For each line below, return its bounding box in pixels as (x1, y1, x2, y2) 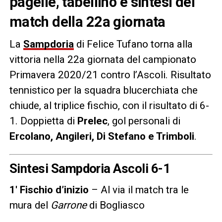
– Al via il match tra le (88, 183, 189, 196)
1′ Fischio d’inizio (9, 183, 89, 196)
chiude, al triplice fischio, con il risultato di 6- (9, 99, 209, 111)
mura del (9, 199, 51, 211)
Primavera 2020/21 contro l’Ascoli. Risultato (9, 68, 211, 81)
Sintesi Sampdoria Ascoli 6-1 (9, 161, 170, 176)
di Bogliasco (89, 199, 145, 211)
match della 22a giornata (9, 13, 166, 30)
